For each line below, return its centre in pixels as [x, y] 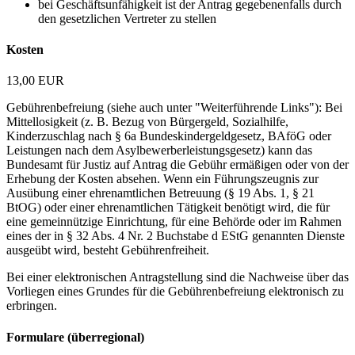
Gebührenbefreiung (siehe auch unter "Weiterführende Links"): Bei [174, 108]
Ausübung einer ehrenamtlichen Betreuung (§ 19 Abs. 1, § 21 [160, 193]
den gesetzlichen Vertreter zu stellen [127, 18]
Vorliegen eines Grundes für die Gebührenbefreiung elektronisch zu [175, 292]
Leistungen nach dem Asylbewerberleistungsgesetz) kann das [159, 151]
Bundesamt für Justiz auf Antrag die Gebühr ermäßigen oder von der [177, 165]
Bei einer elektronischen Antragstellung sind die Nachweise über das [177, 277]
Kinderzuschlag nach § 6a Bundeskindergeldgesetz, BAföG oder [169, 136]
